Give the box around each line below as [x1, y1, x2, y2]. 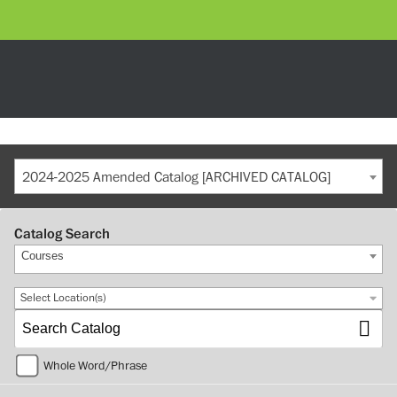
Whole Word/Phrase [43, 357, 147, 374]
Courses [20, 249, 64, 262]
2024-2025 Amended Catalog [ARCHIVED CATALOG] [22, 168, 331, 186]
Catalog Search [14, 225, 110, 243]
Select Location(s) [20, 291, 105, 305]
